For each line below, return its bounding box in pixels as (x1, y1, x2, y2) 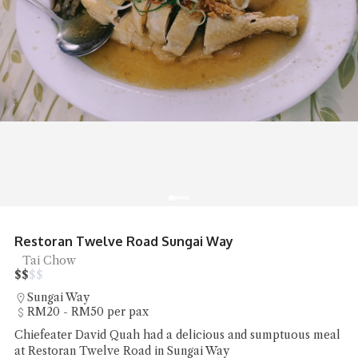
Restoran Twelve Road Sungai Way (14, 233, 233, 250)
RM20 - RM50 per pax (27, 304, 149, 320)
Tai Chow (22, 253, 76, 268)
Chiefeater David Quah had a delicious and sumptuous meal (14, 328, 340, 343)
